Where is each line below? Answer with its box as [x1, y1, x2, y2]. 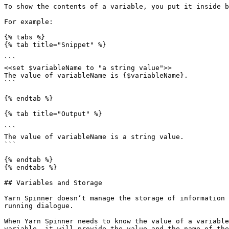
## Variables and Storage [4, 179, 102, 187]
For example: [4, 18, 53, 26]
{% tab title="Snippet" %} [4, 41, 106, 49]
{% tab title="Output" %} [4, 110, 102, 118]
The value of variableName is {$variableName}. [4, 72, 188, 79]
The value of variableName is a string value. [4, 133, 184, 141]
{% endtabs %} [4, 164, 57, 171]
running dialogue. [4, 202, 74, 210]
